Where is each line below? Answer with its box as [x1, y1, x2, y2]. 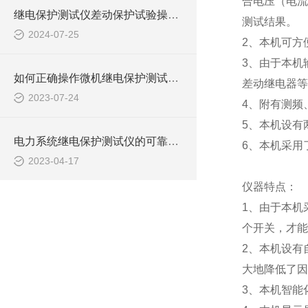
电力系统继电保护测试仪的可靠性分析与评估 [168, 135, 179, 147]
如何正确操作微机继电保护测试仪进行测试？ [168, 72, 179, 84]
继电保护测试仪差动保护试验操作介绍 [168, 9, 179, 21]
